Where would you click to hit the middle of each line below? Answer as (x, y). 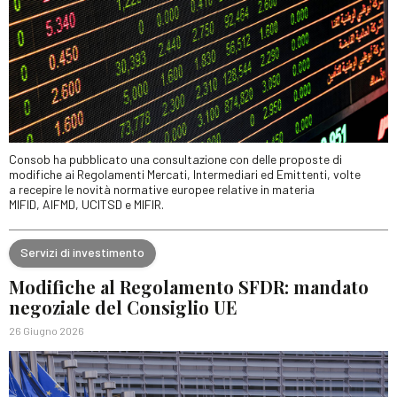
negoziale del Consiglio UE (123, 307)
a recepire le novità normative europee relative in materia (162, 189)
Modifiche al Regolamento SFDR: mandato (189, 286)
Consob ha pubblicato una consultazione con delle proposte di (175, 159)
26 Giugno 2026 (47, 330)
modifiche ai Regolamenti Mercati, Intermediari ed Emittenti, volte (185, 174)
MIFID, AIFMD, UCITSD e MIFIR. (86, 204)
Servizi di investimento (82, 253)
